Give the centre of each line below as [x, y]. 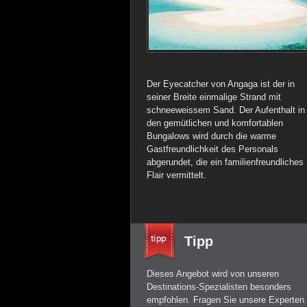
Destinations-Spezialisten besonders [219, 287]
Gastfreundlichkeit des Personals [212, 149]
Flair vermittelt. [176, 175]
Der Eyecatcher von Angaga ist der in [221, 84]
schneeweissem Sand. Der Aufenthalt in [226, 110]
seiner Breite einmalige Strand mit [214, 97]
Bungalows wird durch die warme [211, 136]
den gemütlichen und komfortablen [215, 123]
